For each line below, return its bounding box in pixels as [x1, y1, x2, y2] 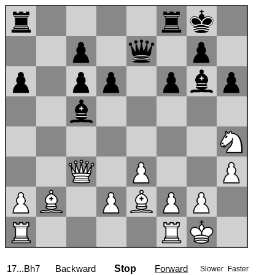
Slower [200, 265, 225, 273]
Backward [55, 263, 96, 274]
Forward [155, 263, 188, 274]
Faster [228, 265, 249, 273]
